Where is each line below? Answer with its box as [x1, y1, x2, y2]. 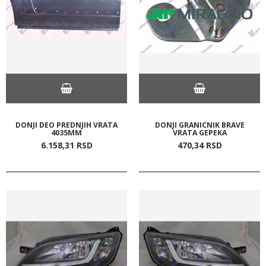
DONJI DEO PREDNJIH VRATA [15, 119, 118, 130]
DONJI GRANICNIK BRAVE [154, 119, 245, 130]
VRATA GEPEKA [172, 127, 227, 138]
